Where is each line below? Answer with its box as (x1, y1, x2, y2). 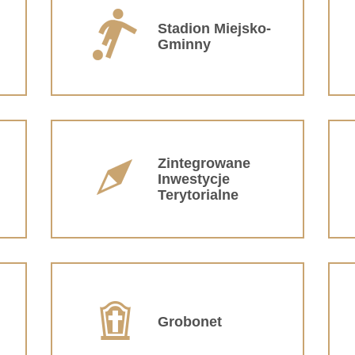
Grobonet (158, 313, 222, 330)
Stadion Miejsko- (158, 20, 271, 36)
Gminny (158, 36, 211, 52)
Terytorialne (158, 186, 239, 203)
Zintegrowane (158, 155, 250, 171)
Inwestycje (158, 170, 230, 187)
